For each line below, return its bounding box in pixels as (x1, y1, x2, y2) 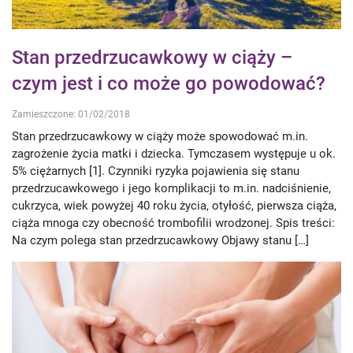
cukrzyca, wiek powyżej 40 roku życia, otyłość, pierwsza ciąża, (12, 198, 336, 213)
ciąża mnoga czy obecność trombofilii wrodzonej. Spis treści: (12, 215, 335, 230)
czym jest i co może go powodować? (12, 72, 325, 95)
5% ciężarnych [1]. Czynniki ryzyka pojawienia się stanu (12, 163, 299, 178)
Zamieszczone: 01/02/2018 (12, 108, 130, 120)
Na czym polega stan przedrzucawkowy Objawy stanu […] (12, 232, 309, 247)
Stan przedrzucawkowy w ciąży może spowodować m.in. (12, 128, 308, 143)
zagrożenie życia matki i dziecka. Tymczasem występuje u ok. (12, 146, 336, 161)
